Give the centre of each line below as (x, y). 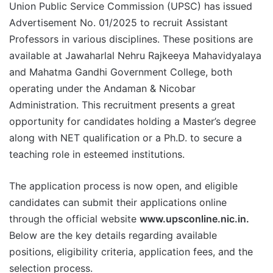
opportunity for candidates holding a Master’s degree (133, 121)
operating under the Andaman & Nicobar (102, 88)
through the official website (74, 218)
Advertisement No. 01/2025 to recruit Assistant (119, 22)
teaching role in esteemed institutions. (97, 154)
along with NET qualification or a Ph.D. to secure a (126, 137)
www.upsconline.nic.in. (194, 218)
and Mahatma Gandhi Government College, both (121, 72)
